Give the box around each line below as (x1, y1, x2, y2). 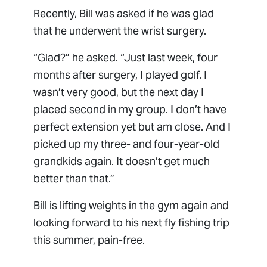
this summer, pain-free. (33, 233, 148, 247)
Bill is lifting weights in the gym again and (33, 198, 229, 213)
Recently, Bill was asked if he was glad (33, 7, 215, 21)
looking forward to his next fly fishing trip (33, 216, 230, 230)
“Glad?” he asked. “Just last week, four (33, 51, 218, 65)
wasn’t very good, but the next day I (33, 85, 204, 100)
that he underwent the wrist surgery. (33, 24, 207, 38)
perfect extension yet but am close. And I (33, 120, 231, 134)
